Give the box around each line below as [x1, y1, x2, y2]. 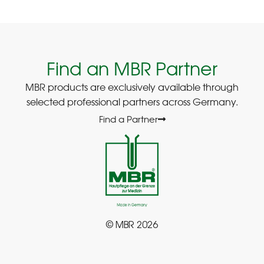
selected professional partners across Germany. [26, 94, 238, 108]
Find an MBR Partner [47, 54, 217, 81]
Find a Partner [98, 112, 158, 126]
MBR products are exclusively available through [25, 79, 239, 94]
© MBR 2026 [106, 221, 158, 231]
